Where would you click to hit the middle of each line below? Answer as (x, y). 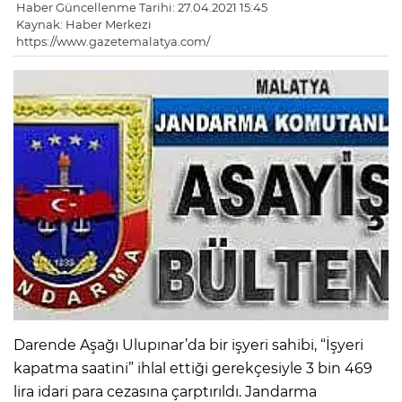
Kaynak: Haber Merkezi (84, 25)
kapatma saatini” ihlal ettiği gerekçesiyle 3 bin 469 (193, 368)
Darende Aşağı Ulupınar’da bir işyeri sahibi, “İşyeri (188, 345)
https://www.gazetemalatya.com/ (113, 42)
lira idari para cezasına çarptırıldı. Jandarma (165, 391)
